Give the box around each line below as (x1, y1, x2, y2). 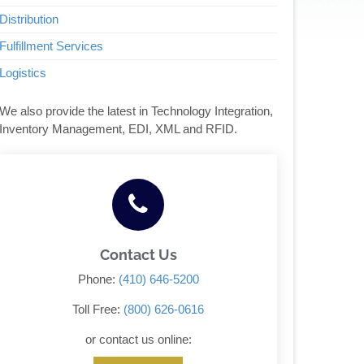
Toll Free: (72, 302, 124, 317)
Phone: (77, 272, 119, 287)
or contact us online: (84, 332, 192, 347)
